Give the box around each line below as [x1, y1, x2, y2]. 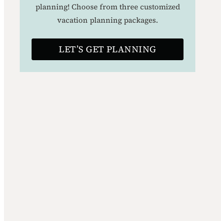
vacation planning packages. [57, 14, 158, 25]
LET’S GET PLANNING [59, 43, 156, 56]
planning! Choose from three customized [35, 1, 180, 12]
